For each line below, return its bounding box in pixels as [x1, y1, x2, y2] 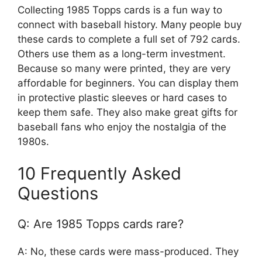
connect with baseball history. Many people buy [18, 18, 242, 30]
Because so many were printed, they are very [18, 62, 230, 74]
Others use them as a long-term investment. [18, 47, 226, 60]
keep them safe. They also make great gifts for [18, 106, 237, 118]
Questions [18, 183, 98, 204]
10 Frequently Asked [18, 163, 181, 184]
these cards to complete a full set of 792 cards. [18, 33, 240, 45]
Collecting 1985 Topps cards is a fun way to [18, 4, 222, 16]
